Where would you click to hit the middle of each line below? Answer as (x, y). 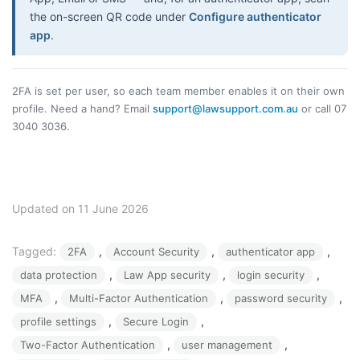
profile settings (58, 321)
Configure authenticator (255, 16)
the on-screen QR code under (109, 16)
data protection (59, 274)
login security (271, 274)
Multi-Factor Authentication (139, 298)
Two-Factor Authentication (88, 344)
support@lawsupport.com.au (225, 108)
